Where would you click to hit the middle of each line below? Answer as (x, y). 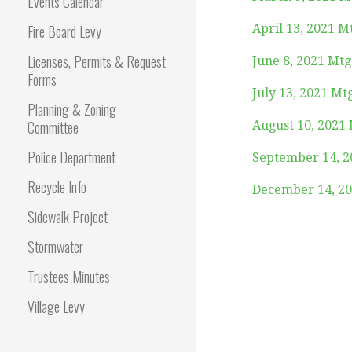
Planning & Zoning (72, 109)
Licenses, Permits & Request (97, 61)
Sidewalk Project (68, 217)
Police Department (71, 157)
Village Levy (56, 306)
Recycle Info (57, 187)
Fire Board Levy (64, 31)
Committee (53, 127)
